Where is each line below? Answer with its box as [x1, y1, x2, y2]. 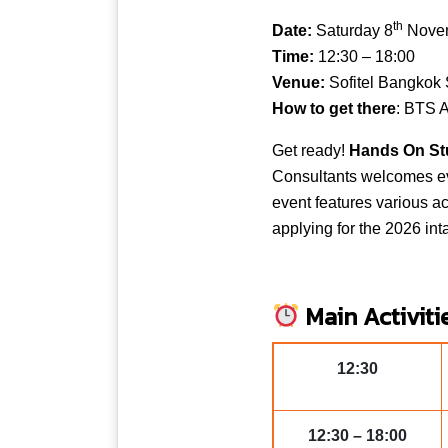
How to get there [272, 99, 396, 117]
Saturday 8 [316, 21, 393, 39]
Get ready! [272, 141, 349, 159]
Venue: [272, 73, 329, 91]
